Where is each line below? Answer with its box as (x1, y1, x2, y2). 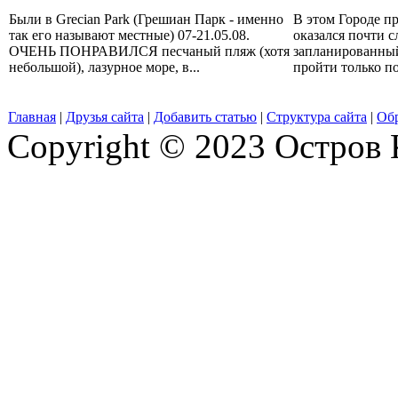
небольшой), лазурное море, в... (9, 60, 200, 76)
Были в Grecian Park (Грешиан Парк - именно (9, 12, 283, 28)
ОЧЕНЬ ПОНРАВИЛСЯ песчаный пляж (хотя (9, 44, 290, 60)
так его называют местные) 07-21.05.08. (9, 28, 250, 44)
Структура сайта (267, 108, 367, 124)
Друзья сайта (66, 108, 144, 124)
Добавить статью (154, 108, 257, 124)
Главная (8, 108, 56, 124)
